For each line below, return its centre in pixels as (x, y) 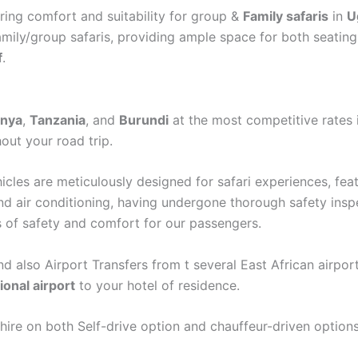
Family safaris (286, 16)
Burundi (144, 119)
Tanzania (58, 119)
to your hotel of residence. (157, 285)
